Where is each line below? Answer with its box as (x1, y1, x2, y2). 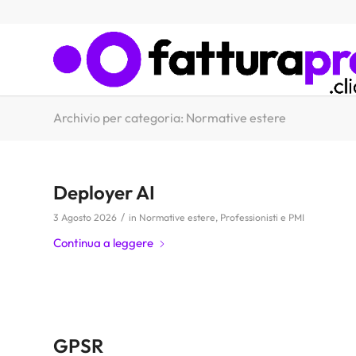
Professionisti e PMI (220, 211, 304, 223)
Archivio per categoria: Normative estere (53, 110, 286, 126)
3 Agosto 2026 (53, 211, 117, 223)
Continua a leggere (53, 235, 153, 250)
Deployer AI (53, 180, 155, 204)
